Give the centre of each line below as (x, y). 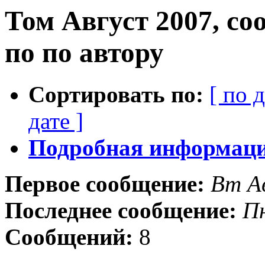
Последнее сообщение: (121, 211)
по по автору (84, 53)
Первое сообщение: (105, 184)
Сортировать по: (116, 95)
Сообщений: (69, 237)
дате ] (56, 121)
